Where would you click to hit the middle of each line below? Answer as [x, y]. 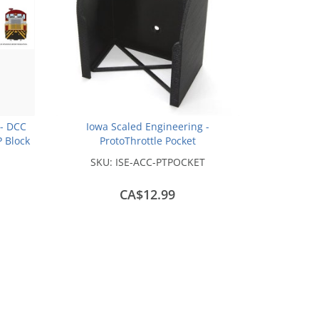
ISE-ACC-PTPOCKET [160, 162]
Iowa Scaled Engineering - [147, 126]
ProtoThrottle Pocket [147, 140]
